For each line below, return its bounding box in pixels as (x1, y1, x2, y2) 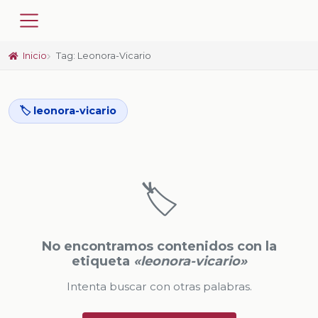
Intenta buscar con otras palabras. (66, 280, 252, 294)
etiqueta (71, 253, 133, 269)
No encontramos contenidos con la (41, 238, 277, 254)
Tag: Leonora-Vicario (56, 50, 152, 61)
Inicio (21, 50, 48, 61)
